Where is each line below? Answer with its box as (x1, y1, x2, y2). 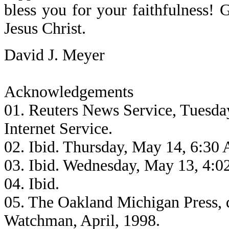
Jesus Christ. (4, 19, 86, 37)
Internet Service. (4, 120, 112, 138)
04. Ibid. (4, 175, 59, 193)
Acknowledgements (4, 83, 133, 101)
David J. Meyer (4, 46, 105, 64)
